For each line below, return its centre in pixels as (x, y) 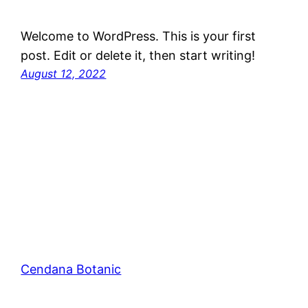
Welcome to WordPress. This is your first (139, 36)
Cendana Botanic (71, 269)
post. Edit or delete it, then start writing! (138, 56)
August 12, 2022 (64, 74)
